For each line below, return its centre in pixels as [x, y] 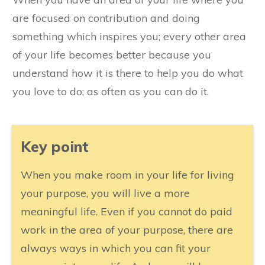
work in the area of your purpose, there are [127, 230]
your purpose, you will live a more [105, 193]
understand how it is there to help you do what [128, 73]
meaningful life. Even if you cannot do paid [127, 211]
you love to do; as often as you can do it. [111, 91]
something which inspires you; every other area [129, 36]
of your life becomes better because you [112, 54]
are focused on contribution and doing [106, 18]
